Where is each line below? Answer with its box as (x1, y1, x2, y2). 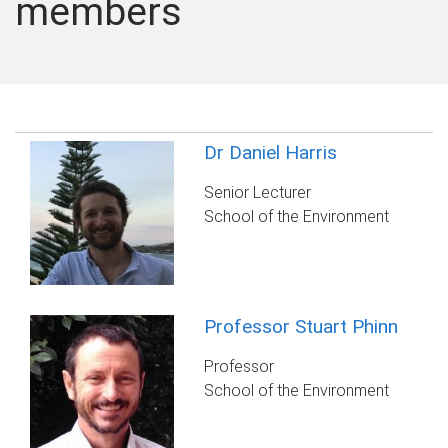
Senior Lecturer (204, 182, 312, 202)
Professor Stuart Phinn (204, 314, 399, 338)
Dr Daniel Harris (204, 140, 338, 164)
